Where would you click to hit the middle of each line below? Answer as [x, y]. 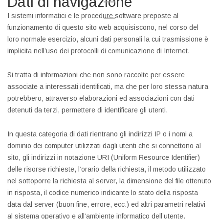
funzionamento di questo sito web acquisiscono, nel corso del [103, 27]
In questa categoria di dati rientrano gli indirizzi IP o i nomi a [100, 134]
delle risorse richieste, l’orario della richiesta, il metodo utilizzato [107, 169]
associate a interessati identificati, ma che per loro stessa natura [108, 87]
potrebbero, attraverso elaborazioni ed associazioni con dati [101, 98]
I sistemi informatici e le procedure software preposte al [93, 16]
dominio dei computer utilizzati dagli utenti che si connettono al [104, 146]
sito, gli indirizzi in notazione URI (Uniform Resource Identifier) [104, 157]
